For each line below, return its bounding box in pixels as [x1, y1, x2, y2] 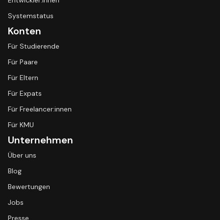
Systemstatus [8, 11, 54, 20]
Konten [8, 25, 41, 37]
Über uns [8, 151, 36, 160]
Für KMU [8, 120, 34, 129]
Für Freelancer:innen [8, 105, 72, 113]
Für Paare [8, 57, 38, 66]
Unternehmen [8, 134, 73, 146]
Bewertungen [8, 182, 50, 191]
